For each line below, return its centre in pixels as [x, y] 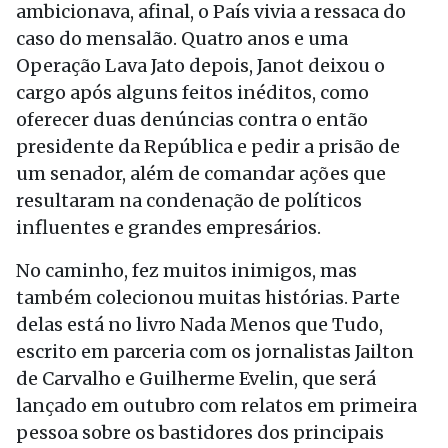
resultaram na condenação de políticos [189, 200]
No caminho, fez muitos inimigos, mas [186, 270]
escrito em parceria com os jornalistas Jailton [215, 351]
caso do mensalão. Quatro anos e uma [182, 38]
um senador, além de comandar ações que [201, 173]
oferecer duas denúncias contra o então [192, 119]
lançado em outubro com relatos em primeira [216, 405]
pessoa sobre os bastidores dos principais [200, 432]
